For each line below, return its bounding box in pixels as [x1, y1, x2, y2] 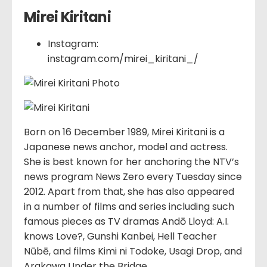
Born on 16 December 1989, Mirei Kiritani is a [24, 125, 225, 139]
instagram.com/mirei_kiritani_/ [48, 51, 198, 66]
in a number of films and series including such [24, 199, 234, 213]
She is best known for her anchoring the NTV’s [24, 154, 239, 169]
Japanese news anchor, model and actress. [24, 139, 228, 154]
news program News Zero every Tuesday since [24, 169, 242, 184]
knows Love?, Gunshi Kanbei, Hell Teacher [24, 229, 217, 243]
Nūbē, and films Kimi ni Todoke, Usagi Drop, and [24, 244, 242, 258]
